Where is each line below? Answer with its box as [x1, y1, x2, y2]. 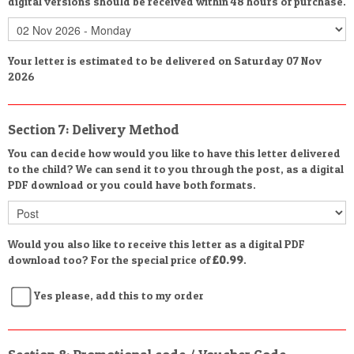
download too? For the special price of [8, 253, 213, 266]
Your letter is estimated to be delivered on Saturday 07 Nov [8, 54, 322, 67]
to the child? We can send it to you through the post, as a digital [8, 162, 344, 175]
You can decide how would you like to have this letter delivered [8, 146, 341, 160]
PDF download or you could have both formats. [8, 178, 256, 191]
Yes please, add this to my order [34, 288, 204, 302]
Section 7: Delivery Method [8, 121, 179, 137]
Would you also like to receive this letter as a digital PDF [8, 237, 305, 250]
